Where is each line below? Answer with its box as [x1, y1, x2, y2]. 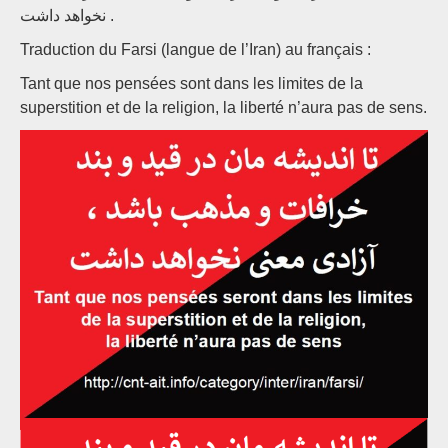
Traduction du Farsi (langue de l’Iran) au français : [20, 41, 371, 58]
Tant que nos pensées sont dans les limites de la [20, 75, 363, 92]
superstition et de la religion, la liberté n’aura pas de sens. [20, 99, 427, 116]
